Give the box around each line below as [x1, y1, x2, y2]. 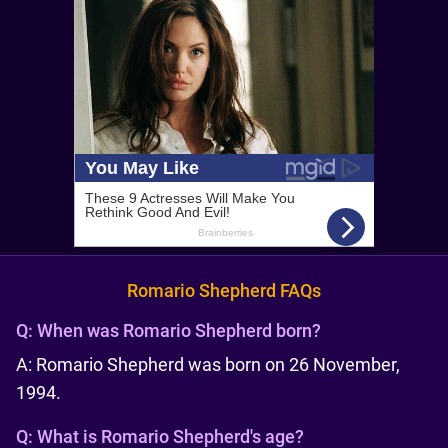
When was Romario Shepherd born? [37, 320, 321, 341]
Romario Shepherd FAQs [127, 280, 321, 301]
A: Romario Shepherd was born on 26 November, [16, 354, 400, 375]
